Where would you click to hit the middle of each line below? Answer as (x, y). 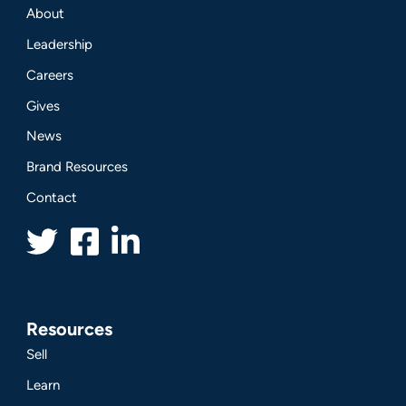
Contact (52, 197)
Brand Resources (77, 167)
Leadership (60, 45)
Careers (50, 75)
